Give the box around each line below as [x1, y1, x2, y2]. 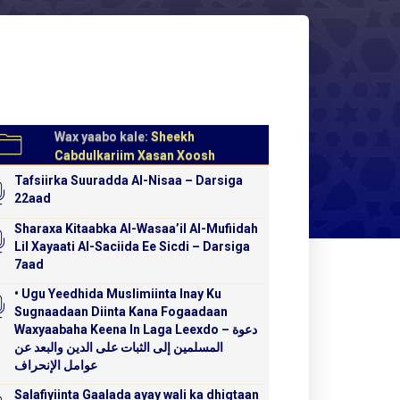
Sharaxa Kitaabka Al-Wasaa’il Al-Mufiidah [14, 221, 259, 237]
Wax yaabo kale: [54, 129, 151, 145]
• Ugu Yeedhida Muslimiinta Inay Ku [14, 287, 222, 302]
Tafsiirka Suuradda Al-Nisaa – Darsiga [14, 173, 244, 188]
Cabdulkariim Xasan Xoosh [54, 148, 215, 163]
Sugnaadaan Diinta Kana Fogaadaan [14, 304, 229, 320]
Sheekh [151, 129, 195, 145]
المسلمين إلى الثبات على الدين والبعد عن [14, 340, 224, 355]
